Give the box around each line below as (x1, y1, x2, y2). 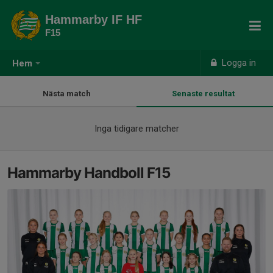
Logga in (219, 57, 257, 68)
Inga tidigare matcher (94, 123, 179, 134)
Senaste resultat (171, 89, 238, 98)
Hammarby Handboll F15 (7, 164, 170, 182)
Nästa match (42, 89, 94, 98)
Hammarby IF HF (45, 13, 142, 26)
